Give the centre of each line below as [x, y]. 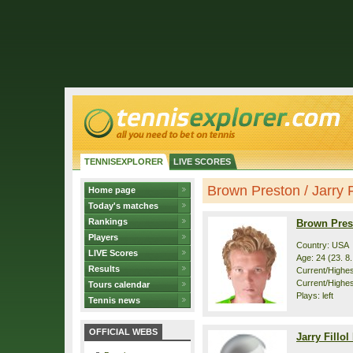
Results [104, 269]
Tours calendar [119, 284]
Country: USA [323, 245]
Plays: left [315, 295]
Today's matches [123, 206]
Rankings [108, 221]
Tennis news [114, 300]
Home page [112, 190]
